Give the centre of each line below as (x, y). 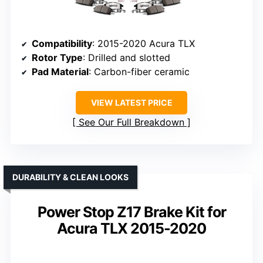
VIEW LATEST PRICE (131, 102)
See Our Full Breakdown (131, 122)
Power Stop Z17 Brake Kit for (131, 212)
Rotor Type (57, 57)
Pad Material (60, 71)
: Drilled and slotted (127, 57)
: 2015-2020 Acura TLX (144, 43)
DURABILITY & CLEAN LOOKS (70, 177)
